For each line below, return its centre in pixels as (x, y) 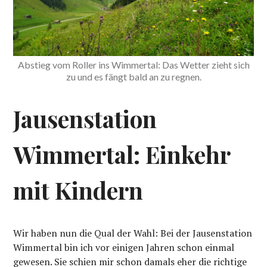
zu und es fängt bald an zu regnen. (133, 76)
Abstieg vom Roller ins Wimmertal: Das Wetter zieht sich (133, 64)
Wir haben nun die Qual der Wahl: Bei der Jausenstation (133, 233)
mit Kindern (78, 190)
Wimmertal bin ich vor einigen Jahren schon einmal (124, 247)
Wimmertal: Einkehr (122, 154)
